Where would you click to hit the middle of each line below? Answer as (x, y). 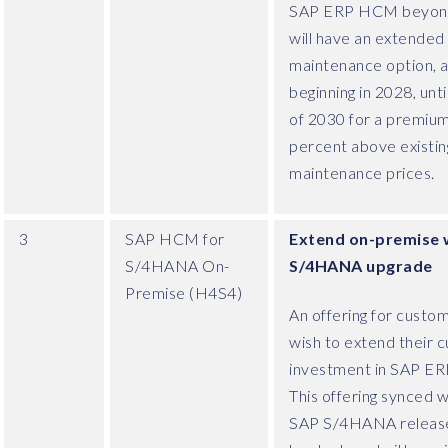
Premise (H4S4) (183, 292)
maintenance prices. (362, 173)
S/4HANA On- (177, 265)
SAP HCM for (175, 238)
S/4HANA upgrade (361, 265)
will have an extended (367, 38)
